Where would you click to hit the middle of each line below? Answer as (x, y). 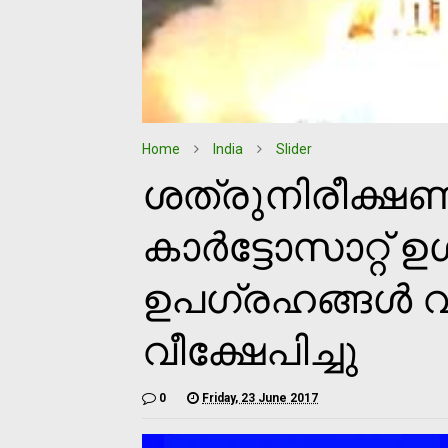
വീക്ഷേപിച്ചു (250, 351)
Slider (294, 148)
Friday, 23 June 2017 (260, 397)
